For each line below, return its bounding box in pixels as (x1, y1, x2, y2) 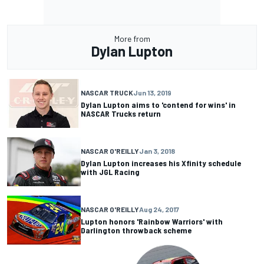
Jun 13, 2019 (133, 88, 171, 97)
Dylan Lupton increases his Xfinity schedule (81, 158, 241, 169)
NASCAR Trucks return (81, 108, 161, 119)
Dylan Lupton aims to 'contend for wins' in (81, 100, 236, 110)
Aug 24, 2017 (139, 205, 179, 214)
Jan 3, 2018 (139, 147, 175, 156)
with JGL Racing (81, 167, 140, 177)
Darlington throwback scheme (81, 225, 192, 236)
